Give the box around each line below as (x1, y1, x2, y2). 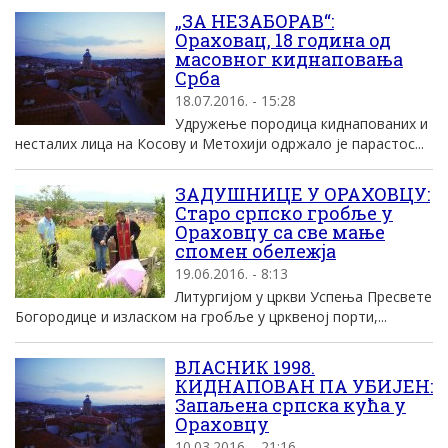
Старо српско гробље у (175, 201, 393, 225)
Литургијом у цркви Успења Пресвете (175, 287, 432, 306)
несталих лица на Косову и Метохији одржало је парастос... (15, 134, 424, 153)
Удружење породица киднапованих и (175, 114, 428, 133)
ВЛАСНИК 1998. (175, 355, 315, 379)
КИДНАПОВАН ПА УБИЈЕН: (175, 374, 433, 398)
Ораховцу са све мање (175, 220, 385, 244)
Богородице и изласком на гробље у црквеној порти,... (15, 307, 387, 326)
